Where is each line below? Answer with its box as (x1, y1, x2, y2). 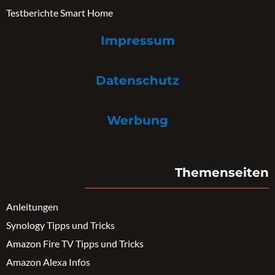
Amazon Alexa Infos (6, 256, 90, 268)
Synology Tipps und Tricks (6, 219, 115, 231)
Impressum (100, 33, 175, 48)
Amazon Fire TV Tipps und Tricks (6, 238, 144, 250)
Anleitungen (6, 201, 58, 213)
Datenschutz (96, 73, 179, 88)
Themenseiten (175, 165, 269, 180)
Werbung (107, 113, 168, 128)
